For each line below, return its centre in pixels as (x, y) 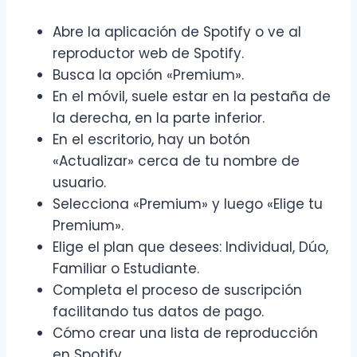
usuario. (79, 183)
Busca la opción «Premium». (148, 75)
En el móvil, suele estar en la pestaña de (192, 97)
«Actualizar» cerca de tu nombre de (176, 161)
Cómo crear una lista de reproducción (185, 333)
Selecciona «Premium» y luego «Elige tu (188, 204)
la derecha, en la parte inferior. (159, 118)
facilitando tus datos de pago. (158, 312)
